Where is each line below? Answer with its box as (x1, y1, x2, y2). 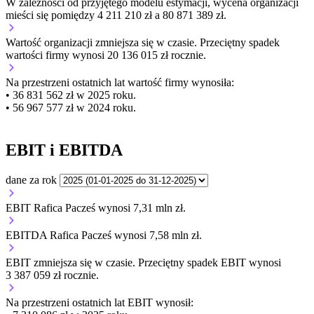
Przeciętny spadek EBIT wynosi (138, 256, 281, 268)
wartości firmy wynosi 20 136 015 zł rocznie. (6, 49, 206, 62)
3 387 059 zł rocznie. (6, 268, 99, 281)
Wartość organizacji (6, 36, 95, 49)
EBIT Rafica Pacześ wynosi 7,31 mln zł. (6, 201, 186, 214)
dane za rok (6, 173, 57, 186)
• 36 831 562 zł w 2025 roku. (6, 89, 136, 102)
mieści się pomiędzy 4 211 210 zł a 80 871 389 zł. (6, 9, 226, 22)
